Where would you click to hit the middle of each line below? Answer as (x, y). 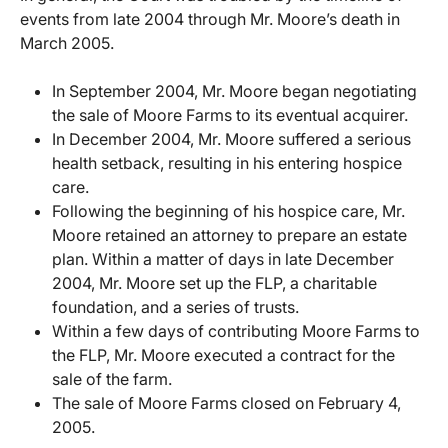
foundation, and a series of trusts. (175, 307)
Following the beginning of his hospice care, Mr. (228, 211)
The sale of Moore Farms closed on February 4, (226, 403)
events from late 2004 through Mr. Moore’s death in (210, 19)
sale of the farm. (112, 379)
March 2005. (67, 43)
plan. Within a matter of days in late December (223, 259)
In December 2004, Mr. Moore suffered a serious (231, 139)
